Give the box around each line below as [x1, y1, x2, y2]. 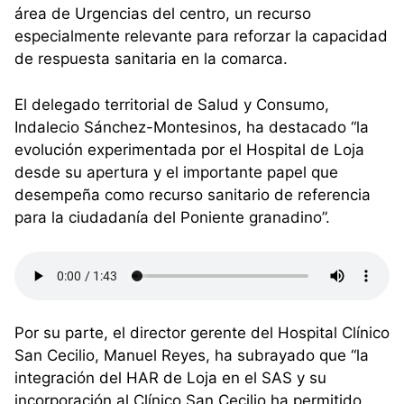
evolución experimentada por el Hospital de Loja [14, 140, 364, 159]
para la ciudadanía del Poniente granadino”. [14, 207, 330, 226]
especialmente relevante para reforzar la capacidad [14, 27, 388, 46]
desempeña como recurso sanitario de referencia [14, 185, 371, 204]
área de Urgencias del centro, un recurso [14, 5, 311, 23]
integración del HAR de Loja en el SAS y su [14, 369, 326, 388]
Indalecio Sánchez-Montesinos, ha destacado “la [14, 117, 369, 136]
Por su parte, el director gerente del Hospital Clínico [14, 324, 390, 343]
